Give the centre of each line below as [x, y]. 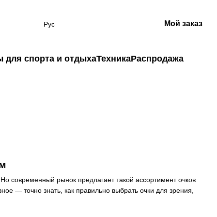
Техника [113, 59]
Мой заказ [183, 23]
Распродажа [157, 59]
